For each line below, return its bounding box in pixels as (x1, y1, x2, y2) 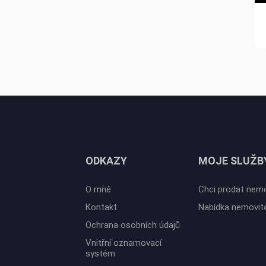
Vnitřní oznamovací (85, 237, 161, 249)
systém (85, 248, 115, 259)
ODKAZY (85, 154, 127, 167)
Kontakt (85, 202, 117, 213)
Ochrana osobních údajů (85, 220, 180, 231)
